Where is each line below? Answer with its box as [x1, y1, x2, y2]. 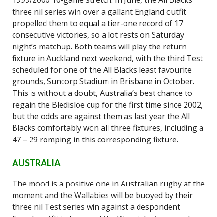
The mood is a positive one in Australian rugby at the [12, 178, 205, 189]
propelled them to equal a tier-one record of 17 [12, 18, 183, 29]
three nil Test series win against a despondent [12, 201, 180, 212]
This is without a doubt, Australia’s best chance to [12, 88, 192, 98]
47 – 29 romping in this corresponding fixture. [12, 134, 178, 145]
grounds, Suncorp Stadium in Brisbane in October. [12, 76, 194, 87]
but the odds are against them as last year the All [12, 111, 190, 122]
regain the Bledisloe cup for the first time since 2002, [12, 99, 203, 110]
